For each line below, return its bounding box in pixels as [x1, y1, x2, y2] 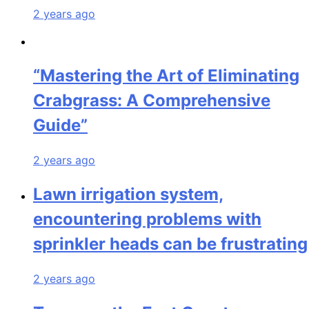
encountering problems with [33, 209, 261, 230]
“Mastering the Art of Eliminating [33, 66, 299, 86]
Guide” [33, 115, 88, 136]
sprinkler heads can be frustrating [33, 234, 308, 255]
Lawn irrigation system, [33, 184, 223, 205]
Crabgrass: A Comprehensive [33, 90, 270, 111]
